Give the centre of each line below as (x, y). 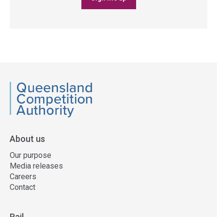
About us (27, 139)
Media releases (36, 166)
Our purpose (31, 155)
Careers (23, 176)
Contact (23, 187)
